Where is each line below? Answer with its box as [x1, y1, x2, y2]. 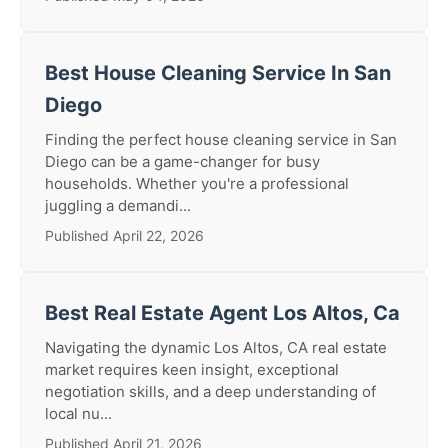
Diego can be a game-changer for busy [45, 152, 320, 171]
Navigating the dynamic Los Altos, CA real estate [45, 338, 387, 357]
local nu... [45, 404, 112, 423]
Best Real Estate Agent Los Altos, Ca [45, 301, 400, 325]
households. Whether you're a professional [45, 174, 349, 193]
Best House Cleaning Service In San [45, 61, 391, 85]
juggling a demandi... [45, 196, 191, 215]
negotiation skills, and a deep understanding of [45, 382, 376, 401]
